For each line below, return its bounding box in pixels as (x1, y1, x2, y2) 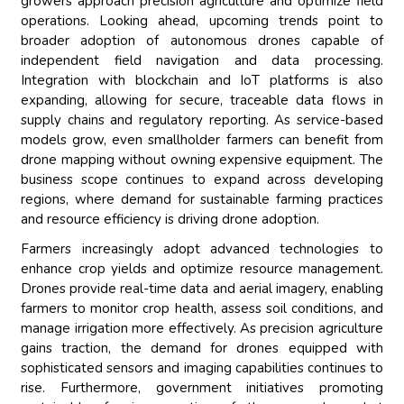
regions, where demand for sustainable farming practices (21, 190, 383, 209)
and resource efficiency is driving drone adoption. (21, 210, 320, 229)
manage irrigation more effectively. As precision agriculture (21, 319, 383, 338)
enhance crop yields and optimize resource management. (21, 260, 383, 279)
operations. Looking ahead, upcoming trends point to (21, 12, 383, 31)
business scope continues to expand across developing (21, 170, 383, 189)
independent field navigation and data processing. (21, 51, 383, 70)
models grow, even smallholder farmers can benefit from (21, 131, 383, 150)
